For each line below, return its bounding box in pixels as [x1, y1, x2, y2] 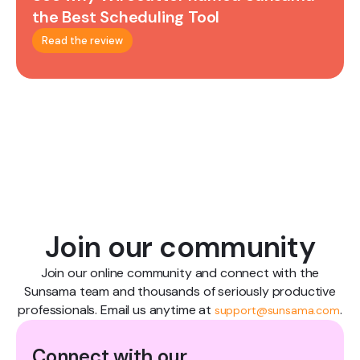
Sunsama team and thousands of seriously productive [24, 283, 336, 301]
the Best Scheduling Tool [32, 6, 220, 28]
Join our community [44, 228, 316, 267]
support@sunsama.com [214, 303, 340, 318]
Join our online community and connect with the [40, 264, 320, 282]
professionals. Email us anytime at [18, 301, 215, 319]
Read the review [42, 34, 123, 48]
